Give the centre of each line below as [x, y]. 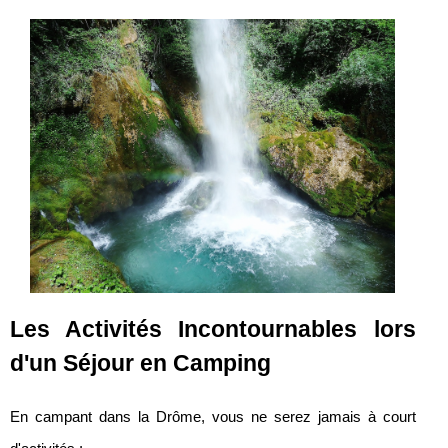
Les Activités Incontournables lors [213, 328]
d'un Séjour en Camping [140, 362]
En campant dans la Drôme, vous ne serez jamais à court [213, 416]
